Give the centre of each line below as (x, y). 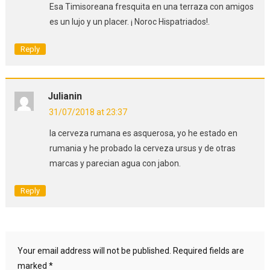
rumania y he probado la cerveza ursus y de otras (142, 148)
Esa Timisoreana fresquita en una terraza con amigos (151, 6)
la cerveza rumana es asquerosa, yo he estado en (143, 133)
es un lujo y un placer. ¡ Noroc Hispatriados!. (129, 21)
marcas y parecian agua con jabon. (115, 163)
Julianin (64, 96)
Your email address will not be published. (94, 250)
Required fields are (208, 250)
